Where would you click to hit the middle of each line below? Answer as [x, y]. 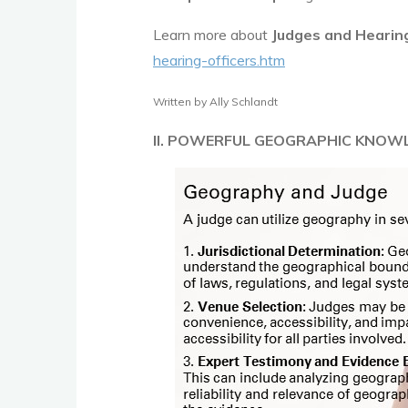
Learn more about [212, 35]
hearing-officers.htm [219, 60]
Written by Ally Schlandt [215, 102]
